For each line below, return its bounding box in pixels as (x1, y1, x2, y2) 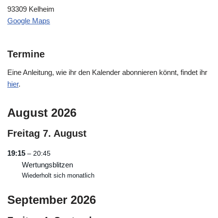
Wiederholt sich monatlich (22, 171, 94, 179)
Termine (7, 48, 45, 59)
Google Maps (7, 16, 50, 25)
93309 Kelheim (7, 4, 54, 13)
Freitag (7, 127, 40, 139)
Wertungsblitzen (22, 160, 73, 169)
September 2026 (7, 193, 96, 206)
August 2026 (7, 106, 76, 119)
